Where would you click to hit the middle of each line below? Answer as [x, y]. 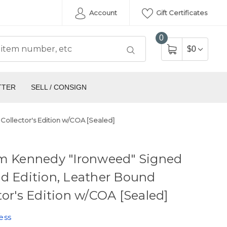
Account [102, 13]
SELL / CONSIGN [59, 87]
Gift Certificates [181, 13]
